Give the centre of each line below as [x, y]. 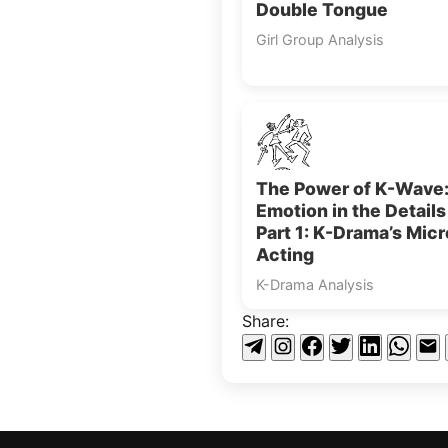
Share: [265, 321]
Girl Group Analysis [320, 39]
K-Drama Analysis [315, 284]
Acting [285, 254]
